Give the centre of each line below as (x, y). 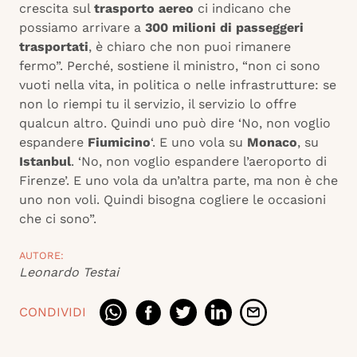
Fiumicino (119, 143)
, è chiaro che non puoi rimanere (190, 47)
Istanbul (45, 162)
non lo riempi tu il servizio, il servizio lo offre (158, 104)
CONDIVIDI (53, 312)
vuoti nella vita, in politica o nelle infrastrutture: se (178, 85)
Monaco (272, 143)
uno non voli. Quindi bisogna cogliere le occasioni (173, 200)
